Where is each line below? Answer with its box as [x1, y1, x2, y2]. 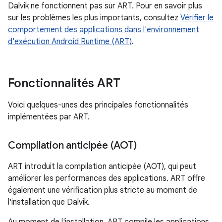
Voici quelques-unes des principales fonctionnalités [8, 100, 188, 110]
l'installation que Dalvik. [8, 197, 90, 207]
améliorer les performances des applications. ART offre [8, 173, 205, 183]
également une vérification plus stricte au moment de [8, 185, 197, 195]
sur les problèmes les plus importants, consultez [8, 13, 180, 23]
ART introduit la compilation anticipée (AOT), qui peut [8, 162, 196, 171]
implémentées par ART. [8, 112, 90, 122]
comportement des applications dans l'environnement [8, 25, 199, 35]
